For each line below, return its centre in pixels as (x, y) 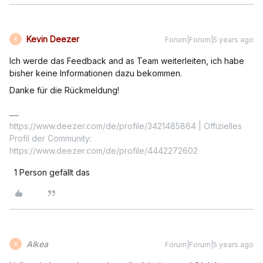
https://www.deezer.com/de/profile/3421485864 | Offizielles (126, 126)
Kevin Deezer (53, 39)
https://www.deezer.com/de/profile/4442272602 (104, 151)
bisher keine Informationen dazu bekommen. (96, 73)
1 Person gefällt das (52, 173)
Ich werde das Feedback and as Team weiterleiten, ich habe (127, 61)
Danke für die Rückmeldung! (64, 90)
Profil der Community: (50, 139)
